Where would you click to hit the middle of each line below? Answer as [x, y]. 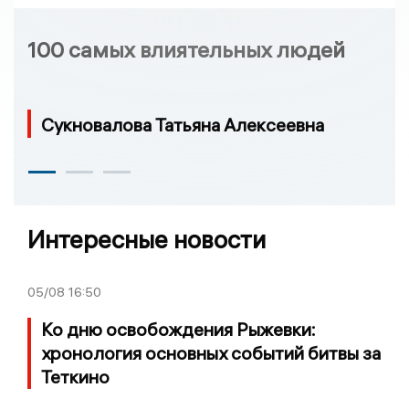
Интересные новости [147, 239]
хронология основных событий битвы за [211, 352]
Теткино [75, 376]
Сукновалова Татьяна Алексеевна [183, 124]
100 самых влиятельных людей [186, 50]
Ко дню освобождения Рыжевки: [178, 329]
